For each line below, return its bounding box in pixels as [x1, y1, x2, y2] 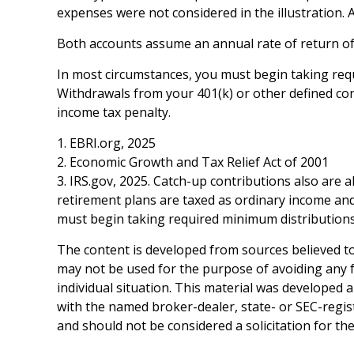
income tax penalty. [57, 104, 171, 121]
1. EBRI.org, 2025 [57, 134, 156, 152]
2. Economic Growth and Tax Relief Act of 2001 [57, 153, 329, 171]
